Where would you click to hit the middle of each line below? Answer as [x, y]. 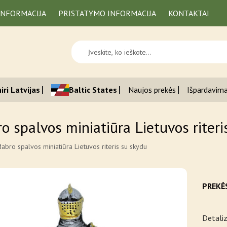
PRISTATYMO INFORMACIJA [107, 13]
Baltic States [93, 89]
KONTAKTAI [189, 13]
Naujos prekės [152, 89]
